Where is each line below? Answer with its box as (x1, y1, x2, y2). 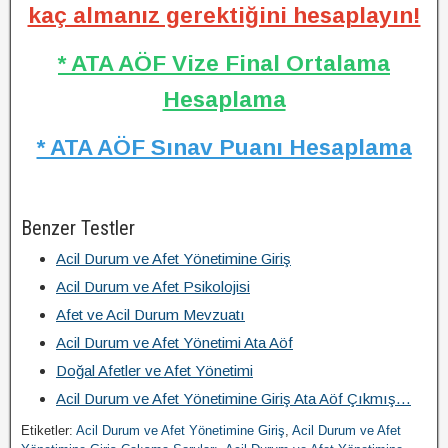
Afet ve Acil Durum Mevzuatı (56, 306, 245, 323)
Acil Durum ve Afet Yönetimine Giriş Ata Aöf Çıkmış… (56, 390, 411, 407)
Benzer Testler (21, 216, 135, 240)
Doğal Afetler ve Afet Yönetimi (56, 362, 253, 379)
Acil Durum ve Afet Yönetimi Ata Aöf (56, 334, 293, 351)
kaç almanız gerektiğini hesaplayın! (27, 2, 421, 28)
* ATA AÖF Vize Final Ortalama (58, 50, 390, 76)
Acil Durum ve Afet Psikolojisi (56, 278, 250, 295)
